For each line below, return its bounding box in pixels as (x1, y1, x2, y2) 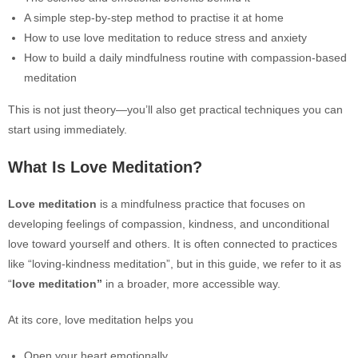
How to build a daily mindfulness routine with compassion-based (24, 51, 347, 64)
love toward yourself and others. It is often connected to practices (8, 237, 337, 250)
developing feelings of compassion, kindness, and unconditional (8, 217, 329, 230)
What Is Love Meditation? (8, 158, 202, 176)
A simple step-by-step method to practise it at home (24, 11, 284, 24)
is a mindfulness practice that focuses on (97, 197, 305, 210)
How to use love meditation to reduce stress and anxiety (24, 31, 307, 44)
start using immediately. (8, 123, 127, 136)
